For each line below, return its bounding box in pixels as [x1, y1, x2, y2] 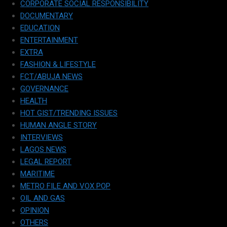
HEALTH [20, 96, 47, 106]
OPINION [20, 206, 49, 215]
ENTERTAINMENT [20, 35, 78, 45]
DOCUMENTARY [20, 11, 73, 21]
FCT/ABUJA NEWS [20, 72, 83, 82]
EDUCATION [20, 23, 60, 33]
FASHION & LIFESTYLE [20, 60, 96, 69]
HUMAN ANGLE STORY [20, 121, 97, 130]
